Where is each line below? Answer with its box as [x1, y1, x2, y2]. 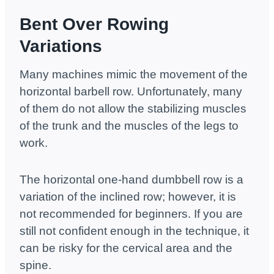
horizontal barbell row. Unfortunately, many [20, 85, 242, 98]
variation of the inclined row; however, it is [20, 190, 236, 204]
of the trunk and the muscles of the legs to [20, 119, 239, 133]
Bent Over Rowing [20, 15, 169, 34]
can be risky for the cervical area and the [20, 242, 232, 255]
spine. [20, 259, 51, 272]
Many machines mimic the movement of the [20, 68, 248, 81]
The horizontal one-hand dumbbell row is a [20, 173, 243, 187]
